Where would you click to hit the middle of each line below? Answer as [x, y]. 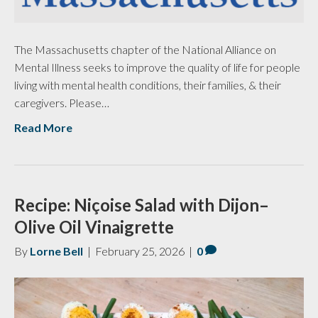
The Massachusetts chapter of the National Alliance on [145, 49]
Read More [43, 127]
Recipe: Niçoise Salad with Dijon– [142, 204]
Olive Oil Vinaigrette [94, 226]
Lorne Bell [56, 251]
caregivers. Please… [62, 102]
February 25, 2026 [140, 251]
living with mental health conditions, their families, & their [148, 84]
